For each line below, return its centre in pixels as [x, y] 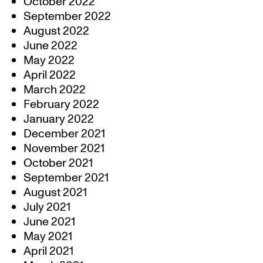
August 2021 [55, 193]
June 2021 [49, 222]
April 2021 [48, 251]
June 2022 [50, 46]
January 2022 [59, 119]
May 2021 [48, 237]
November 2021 [64, 149]
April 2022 [50, 75]
